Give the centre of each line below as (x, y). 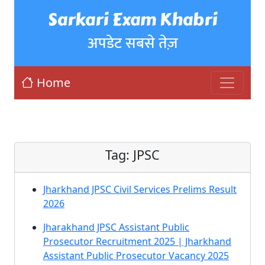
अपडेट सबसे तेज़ (132, 43)
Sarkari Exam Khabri (132, 20)
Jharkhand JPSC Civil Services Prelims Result (140, 189)
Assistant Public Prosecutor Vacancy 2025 (136, 256)
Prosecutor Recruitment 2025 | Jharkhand (137, 241)
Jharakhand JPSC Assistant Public (116, 227)
